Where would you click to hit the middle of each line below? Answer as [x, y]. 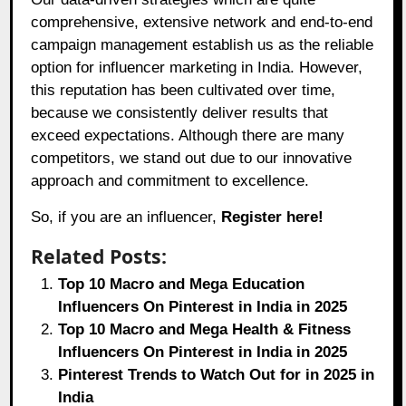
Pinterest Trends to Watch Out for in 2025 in [217, 375]
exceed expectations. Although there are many [188, 136]
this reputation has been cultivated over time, [184, 91]
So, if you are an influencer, [126, 217]
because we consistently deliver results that [180, 113]
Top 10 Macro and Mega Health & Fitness [205, 330]
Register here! [273, 217]
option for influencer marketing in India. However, [197, 68]
